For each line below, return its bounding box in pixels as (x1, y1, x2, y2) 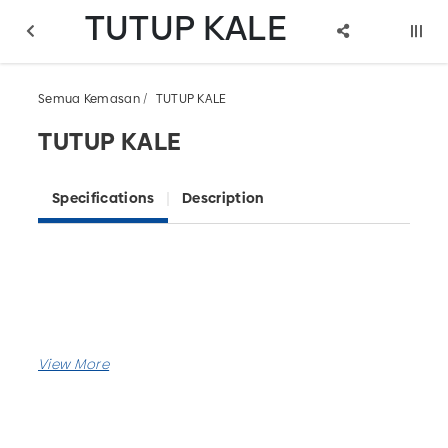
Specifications (52, 188, 154, 208)
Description (181, 188, 264, 208)
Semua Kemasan (38, 90, 140, 107)
